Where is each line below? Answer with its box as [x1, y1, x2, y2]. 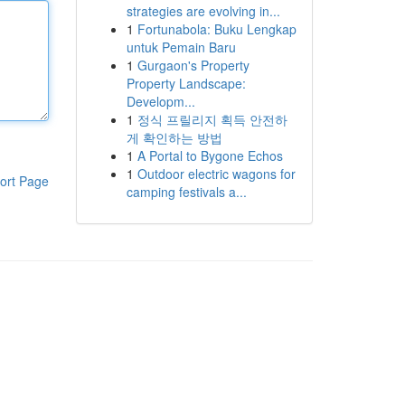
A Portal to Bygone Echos [137, 146, 283, 165]
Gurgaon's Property [137, 56, 250, 74]
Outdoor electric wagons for [137, 165, 296, 183]
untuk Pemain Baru [126, 38, 236, 56]
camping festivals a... [126, 183, 247, 201]
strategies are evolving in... [126, 2, 280, 20]
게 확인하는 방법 [126, 128, 222, 146]
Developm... [126, 92, 195, 110]
